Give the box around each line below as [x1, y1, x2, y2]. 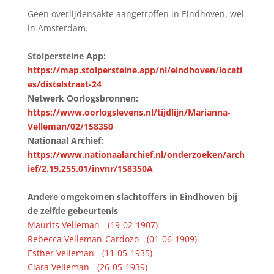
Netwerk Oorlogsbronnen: [27, 92, 138, 104]
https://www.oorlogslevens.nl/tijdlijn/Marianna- [27, 106, 231, 118]
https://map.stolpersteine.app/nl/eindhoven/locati [27, 64, 242, 76]
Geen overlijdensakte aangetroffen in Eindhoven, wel [27, 8, 244, 20]
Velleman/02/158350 [27, 120, 113, 132]
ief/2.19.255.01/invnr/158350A [27, 163, 153, 174]
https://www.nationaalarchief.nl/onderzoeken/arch [27, 149, 245, 160]
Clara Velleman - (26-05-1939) [27, 261, 147, 273]
